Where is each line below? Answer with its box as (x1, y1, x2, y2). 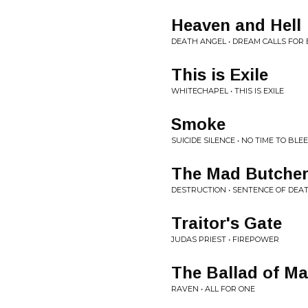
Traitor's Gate (171, 214, 282, 233)
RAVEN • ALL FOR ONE (171, 284, 255, 294)
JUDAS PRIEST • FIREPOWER (171, 234, 279, 245)
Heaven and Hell (171, 16, 301, 35)
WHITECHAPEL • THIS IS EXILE (171, 86, 284, 96)
